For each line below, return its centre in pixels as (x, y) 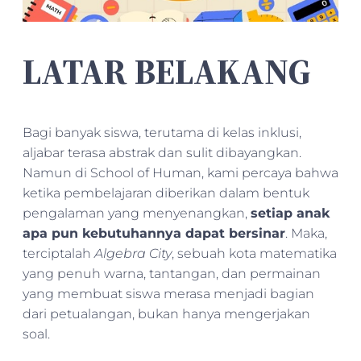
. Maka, (306, 233)
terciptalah (58, 253)
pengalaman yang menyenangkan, (137, 213)
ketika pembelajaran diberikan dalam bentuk (166, 193)
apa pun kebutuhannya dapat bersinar (154, 233)
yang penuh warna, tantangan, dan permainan (172, 273)
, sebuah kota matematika (254, 253)
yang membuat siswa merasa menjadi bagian (168, 293)
